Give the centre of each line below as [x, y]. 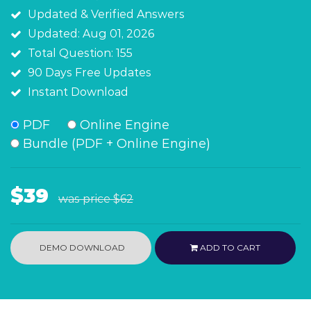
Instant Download [78, 92]
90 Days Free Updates [90, 73]
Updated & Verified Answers [106, 14]
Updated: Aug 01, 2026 [91, 34]
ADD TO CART [229, 247]
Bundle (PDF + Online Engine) [115, 144]
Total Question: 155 [80, 53]
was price [86, 199]
